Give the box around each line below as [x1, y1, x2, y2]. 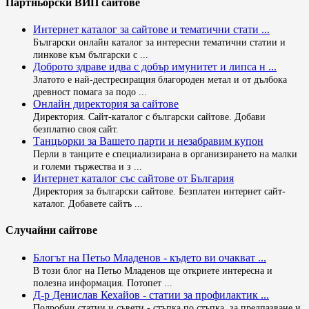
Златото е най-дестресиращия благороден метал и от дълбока [33, 74, 287, 86]
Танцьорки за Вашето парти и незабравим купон [33, 135, 263, 148]
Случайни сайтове [6, 224, 97, 237]
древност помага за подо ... [33, 86, 147, 98]
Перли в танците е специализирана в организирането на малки [33, 148, 297, 160]
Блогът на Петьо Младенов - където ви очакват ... [33, 251, 266, 263]
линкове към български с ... [33, 49, 148, 61]
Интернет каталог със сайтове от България [33, 172, 234, 185]
